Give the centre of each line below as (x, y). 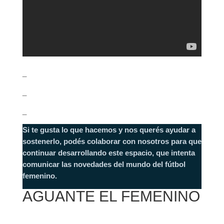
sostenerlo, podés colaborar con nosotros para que (112, 141)
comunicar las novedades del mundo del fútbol (104, 164)
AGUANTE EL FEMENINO (111, 196)
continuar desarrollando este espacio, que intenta (108, 153)
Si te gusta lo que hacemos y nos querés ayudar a (109, 130)
